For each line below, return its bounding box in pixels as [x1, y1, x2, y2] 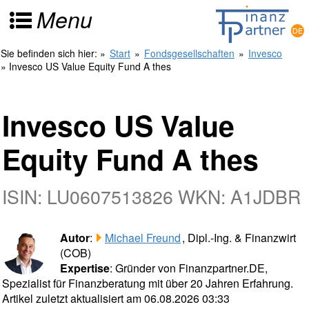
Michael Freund [105, 230, 181, 246]
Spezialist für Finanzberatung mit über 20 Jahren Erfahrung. [2, 275, 293, 291]
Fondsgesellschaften [144, 46, 235, 60]
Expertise [60, 260, 110, 276]
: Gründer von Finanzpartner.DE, [110, 260, 268, 276]
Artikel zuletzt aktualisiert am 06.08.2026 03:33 [2, 290, 230, 306]
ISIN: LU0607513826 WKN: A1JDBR [2, 183, 301, 210]
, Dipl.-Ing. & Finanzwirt [182, 230, 296, 246]
